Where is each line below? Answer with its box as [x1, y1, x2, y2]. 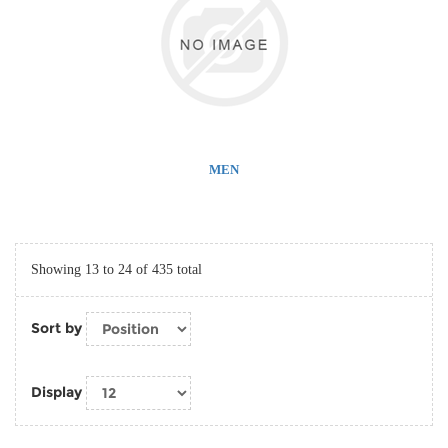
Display [31, 382, 82, 401]
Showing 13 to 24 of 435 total [31, 262, 202, 277]
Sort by [31, 318, 82, 337]
